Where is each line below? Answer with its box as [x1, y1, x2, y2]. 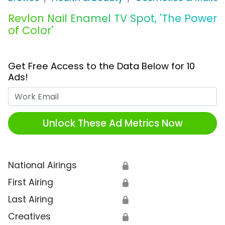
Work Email [112, 87, 160, 99]
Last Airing [8, 193, 53, 206]
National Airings [8, 159, 77, 172]
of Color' [8, 23, 53, 38]
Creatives [8, 210, 51, 223]
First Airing [8, 176, 53, 189]
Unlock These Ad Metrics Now [42, 116, 183, 130]
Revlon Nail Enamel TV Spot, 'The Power [8, 11, 217, 26]
